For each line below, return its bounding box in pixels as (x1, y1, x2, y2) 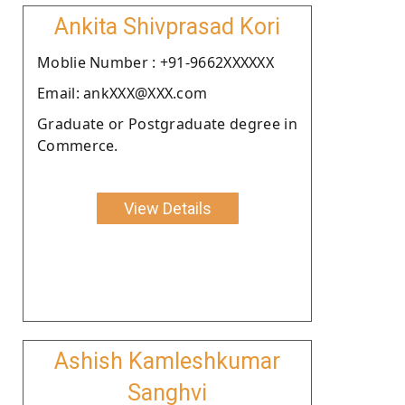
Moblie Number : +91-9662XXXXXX (37, 52, 274, 72)
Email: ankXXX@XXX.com (37, 82, 208, 103)
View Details (123, 198, 212, 218)
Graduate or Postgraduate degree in (37, 113, 297, 134)
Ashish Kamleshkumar (54, 347, 280, 374)
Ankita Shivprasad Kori (54, 13, 280, 40)
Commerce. (37, 135, 118, 155)
